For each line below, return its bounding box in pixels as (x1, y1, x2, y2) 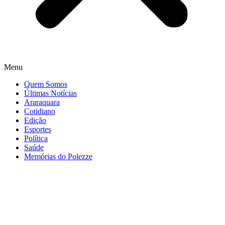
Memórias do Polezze (24, 152, 92, 161)
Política (24, 134, 48, 143)
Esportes (24, 125, 51, 134)
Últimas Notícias (24, 89, 77, 97)
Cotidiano (24, 107, 55, 116)
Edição (24, 116, 46, 125)
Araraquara (24, 98, 60, 106)
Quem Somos (24, 80, 67, 88)
